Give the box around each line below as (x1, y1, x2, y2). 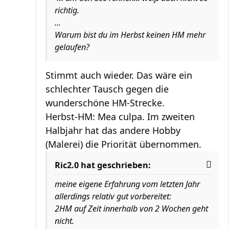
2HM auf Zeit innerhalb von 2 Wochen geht (55, 202, 208, 214)
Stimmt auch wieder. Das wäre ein (45, 68, 192, 81)
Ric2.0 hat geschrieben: (55, 159, 151, 171)
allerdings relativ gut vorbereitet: (55, 190, 171, 202)
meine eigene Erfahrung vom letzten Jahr (55, 178, 200, 190)
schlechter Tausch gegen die (45, 82, 169, 95)
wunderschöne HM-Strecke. (45, 96, 165, 109)
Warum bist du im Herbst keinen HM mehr (55, 29, 205, 40)
